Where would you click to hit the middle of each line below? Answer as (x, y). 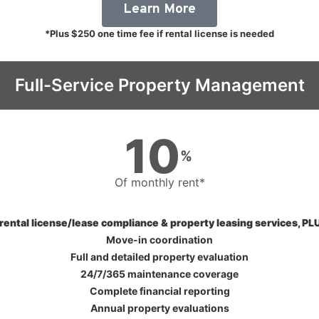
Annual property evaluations (159, 308)
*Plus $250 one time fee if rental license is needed (159, 33)
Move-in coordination (159, 239)
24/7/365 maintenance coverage (159, 273)
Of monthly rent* (159, 182)
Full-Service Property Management (159, 85)
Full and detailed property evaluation (159, 256)
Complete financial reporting (159, 291)
